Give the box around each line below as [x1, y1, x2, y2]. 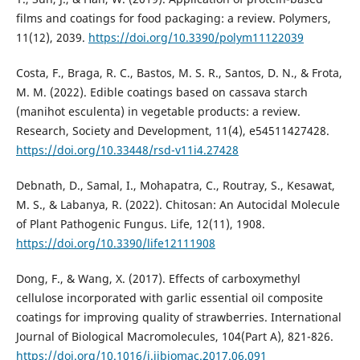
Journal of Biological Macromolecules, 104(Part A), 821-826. [15, 329, 333, 345]
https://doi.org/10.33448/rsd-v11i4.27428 [15, 142, 239, 158]
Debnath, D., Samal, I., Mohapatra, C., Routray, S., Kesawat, [15, 178, 335, 194]
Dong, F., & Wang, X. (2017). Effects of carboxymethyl [15, 271, 301, 287]
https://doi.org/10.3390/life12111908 [15, 235, 215, 252]
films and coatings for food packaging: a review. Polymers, [15, 10, 331, 27]
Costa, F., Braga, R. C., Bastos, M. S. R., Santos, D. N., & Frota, [15, 65, 342, 81]
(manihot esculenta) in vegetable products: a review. [15, 104, 301, 120]
